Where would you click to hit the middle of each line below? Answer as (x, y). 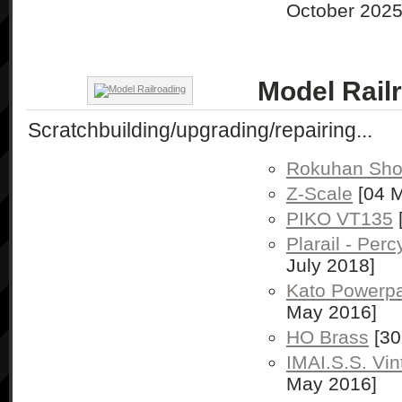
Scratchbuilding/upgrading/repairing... (200, 130)
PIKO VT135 (340, 218)
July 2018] (331, 265)
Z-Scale (319, 193)
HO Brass (328, 337)
